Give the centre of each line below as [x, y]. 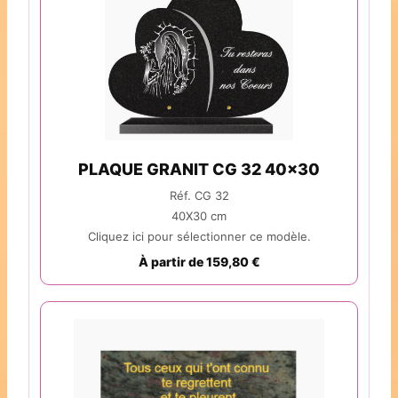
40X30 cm [199, 216]
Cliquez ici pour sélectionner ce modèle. [199, 237]
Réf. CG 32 [199, 196]
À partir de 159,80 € [199, 262]
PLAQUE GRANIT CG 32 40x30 [199, 170]
